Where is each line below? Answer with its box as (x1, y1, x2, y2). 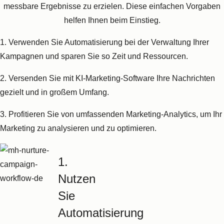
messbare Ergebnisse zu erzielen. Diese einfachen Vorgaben (3, 1, 220, 10)
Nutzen (58, 171, 95, 185)
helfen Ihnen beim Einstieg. (63, 15, 160, 24)
